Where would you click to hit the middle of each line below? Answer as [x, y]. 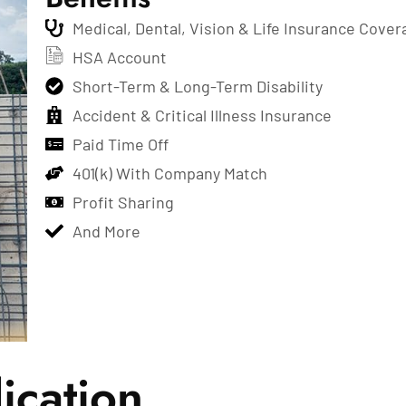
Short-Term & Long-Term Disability [197, 86]
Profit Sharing [123, 202]
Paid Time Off [120, 144]
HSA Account [119, 57]
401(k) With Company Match [169, 173]
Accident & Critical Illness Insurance [202, 115]
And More [106, 231]
